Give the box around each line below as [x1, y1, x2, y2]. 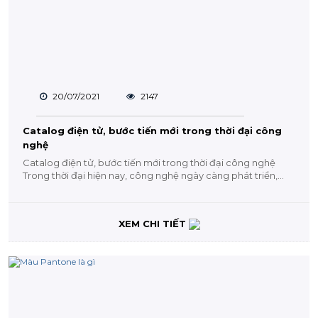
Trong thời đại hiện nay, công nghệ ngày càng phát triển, [23, 170, 278, 181]
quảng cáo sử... [23, 182, 92, 194]
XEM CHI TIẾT [118, 217, 189, 229]
